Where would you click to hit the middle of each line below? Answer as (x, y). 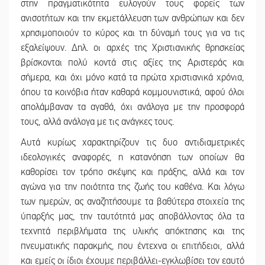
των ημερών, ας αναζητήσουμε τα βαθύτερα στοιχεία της (132, 202)
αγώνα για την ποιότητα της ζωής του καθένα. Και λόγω (132, 187)
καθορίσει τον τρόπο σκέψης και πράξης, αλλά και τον (132, 172)
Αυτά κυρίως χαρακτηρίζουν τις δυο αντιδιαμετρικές (132, 143)
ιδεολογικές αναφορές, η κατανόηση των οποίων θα (132, 158)
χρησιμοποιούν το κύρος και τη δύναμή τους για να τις (132, 33)
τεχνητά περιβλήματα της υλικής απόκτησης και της (132, 232)
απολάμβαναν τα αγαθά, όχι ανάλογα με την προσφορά (132, 107)
